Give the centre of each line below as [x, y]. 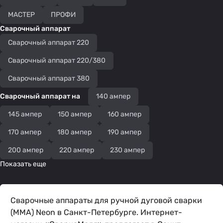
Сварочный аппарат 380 [49, 78]
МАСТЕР [21, 15]
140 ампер [113, 96]
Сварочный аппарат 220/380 [57, 60]
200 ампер [26, 150]
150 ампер [75, 114]
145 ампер [25, 114]
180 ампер [74, 132]
